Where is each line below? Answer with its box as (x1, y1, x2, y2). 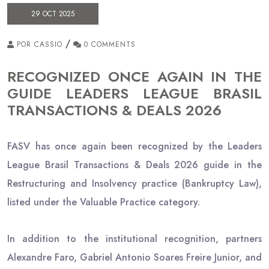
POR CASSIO (13, 39, 62, 50)
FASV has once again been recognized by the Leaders (7, 139, 262, 154)
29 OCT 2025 (31, 8, 74, 20)
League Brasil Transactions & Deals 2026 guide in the (7, 158, 262, 172)
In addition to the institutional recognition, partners (7, 232, 262, 246)
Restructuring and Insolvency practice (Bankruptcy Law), (7, 177, 262, 191)
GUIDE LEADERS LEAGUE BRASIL (7, 83, 262, 104)
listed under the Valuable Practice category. (7, 195, 200, 210)
